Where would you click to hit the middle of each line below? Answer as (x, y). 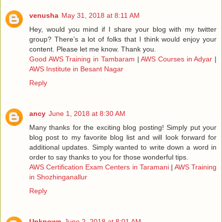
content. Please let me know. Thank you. (93, 49)
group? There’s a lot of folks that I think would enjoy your (123, 39)
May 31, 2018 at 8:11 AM (101, 16)
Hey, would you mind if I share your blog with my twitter (123, 29)
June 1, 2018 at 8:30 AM (87, 114)
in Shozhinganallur (58, 177)
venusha (44, 16)
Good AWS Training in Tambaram (82, 59)
